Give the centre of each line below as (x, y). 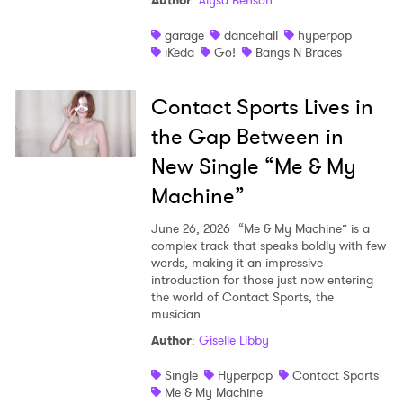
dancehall (251, 36)
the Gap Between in (247, 137)
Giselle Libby (233, 340)
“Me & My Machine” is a (302, 229)
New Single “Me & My (253, 167)
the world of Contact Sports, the (242, 297)
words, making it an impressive (237, 263)
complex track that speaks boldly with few (268, 246)
